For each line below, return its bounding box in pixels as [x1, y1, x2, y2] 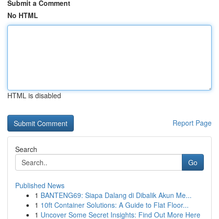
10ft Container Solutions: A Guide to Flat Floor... [41, 200, 189, 210]
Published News [15, 180, 65, 190]
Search [15, 144, 37, 154]
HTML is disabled [7, 90, 61, 100]
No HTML [7, 10, 38, 20]
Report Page [173, 118, 212, 128]
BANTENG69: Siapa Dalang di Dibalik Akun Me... [41, 190, 192, 200]
